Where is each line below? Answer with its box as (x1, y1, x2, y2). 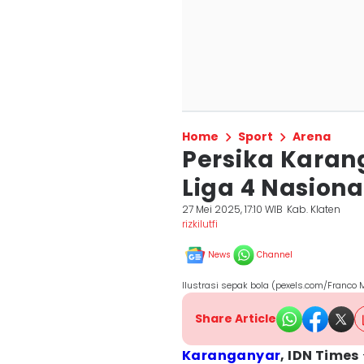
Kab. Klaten (287, 202, 341, 216)
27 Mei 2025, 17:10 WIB (182, 202, 283, 216)
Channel (257, 249, 292, 261)
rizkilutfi (182, 217, 218, 231)
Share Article (195, 310, 276, 327)
